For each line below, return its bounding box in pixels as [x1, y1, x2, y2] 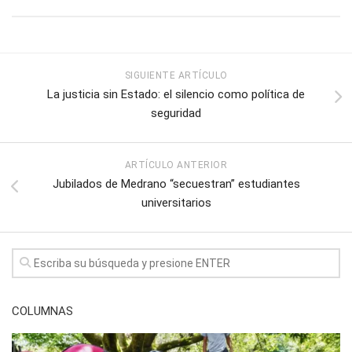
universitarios [141, 195, 211, 210]
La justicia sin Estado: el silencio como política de [47, 86, 305, 101]
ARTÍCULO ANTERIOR [124, 159, 228, 170]
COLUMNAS [12, 303, 73, 318]
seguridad [151, 105, 201, 120]
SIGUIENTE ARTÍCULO [124, 69, 228, 81]
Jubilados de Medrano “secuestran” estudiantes [52, 176, 300, 191]
